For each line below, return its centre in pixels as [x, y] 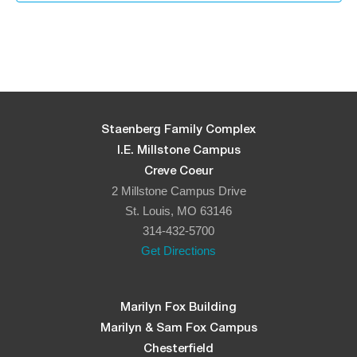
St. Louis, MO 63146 [178, 210]
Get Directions [178, 250]
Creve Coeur [178, 171]
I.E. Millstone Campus [178, 150]
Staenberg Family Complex [178, 129]
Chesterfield [178, 348]
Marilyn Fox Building [178, 307]
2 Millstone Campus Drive [178, 190]
